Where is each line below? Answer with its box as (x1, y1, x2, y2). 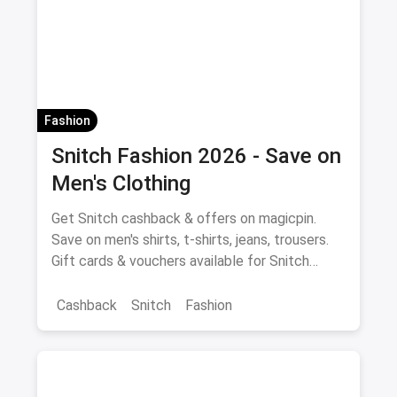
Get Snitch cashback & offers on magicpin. (51, 209, 316, 227)
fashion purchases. (51, 273, 167, 291)
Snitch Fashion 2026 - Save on (51, 143, 341, 168)
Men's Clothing (51, 170, 191, 196)
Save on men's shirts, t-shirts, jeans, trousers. (51, 230, 329, 248)
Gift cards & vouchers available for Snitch (51, 252, 309, 269)
